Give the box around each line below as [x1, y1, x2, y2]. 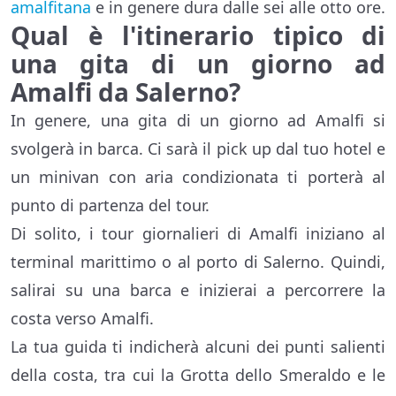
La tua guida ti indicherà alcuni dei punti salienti [11, 336, 385, 358]
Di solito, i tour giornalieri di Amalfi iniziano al [11, 223, 385, 245]
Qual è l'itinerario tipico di [11, 19, 385, 53]
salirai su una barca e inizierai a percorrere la [11, 279, 385, 301]
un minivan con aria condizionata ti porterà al [11, 166, 385, 188]
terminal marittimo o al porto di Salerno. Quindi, [11, 251, 385, 273]
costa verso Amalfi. [11, 308, 154, 330]
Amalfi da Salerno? [11, 75, 240, 110]
